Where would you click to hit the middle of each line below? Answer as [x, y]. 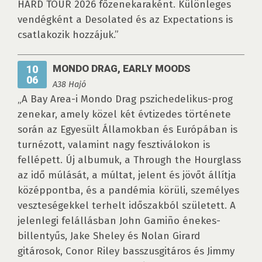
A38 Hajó [69, 85]
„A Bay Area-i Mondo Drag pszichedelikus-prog [125, 99]
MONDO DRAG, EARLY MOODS [122, 69]
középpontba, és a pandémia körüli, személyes [128, 191]
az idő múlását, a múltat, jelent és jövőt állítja [127, 175]
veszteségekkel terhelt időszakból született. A [127, 206]
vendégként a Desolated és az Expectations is [125, 20]
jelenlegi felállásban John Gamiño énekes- [119, 221]
